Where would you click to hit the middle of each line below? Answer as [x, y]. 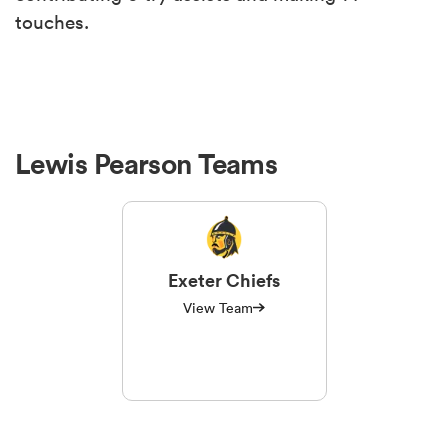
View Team [218, 307]
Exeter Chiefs [224, 279]
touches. [52, 21]
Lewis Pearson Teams [146, 163]
